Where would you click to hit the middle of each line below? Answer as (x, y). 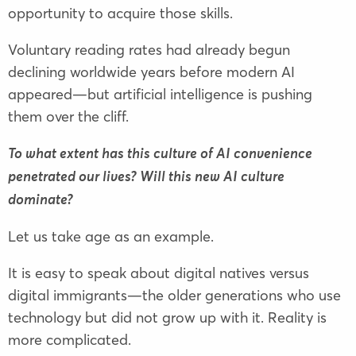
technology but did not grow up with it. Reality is (167, 318)
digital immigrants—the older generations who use (174, 296)
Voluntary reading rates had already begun (149, 50)
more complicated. (70, 340)
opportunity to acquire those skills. (120, 14)
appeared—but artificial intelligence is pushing (160, 95)
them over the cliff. (68, 117)
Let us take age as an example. (111, 237)
